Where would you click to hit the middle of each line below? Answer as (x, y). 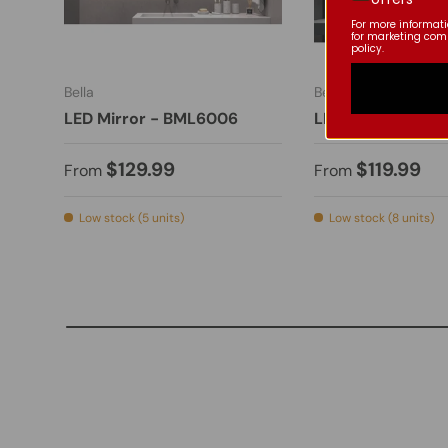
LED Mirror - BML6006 (151, 119)
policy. (367, 48)
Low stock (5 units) (131, 218)
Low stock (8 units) (381, 218)
